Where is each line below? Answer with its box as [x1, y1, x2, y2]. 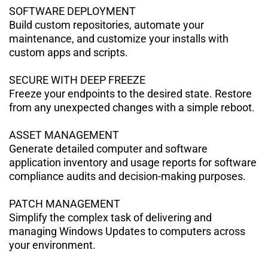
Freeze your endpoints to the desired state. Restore [9, 87, 252, 100]
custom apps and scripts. [9, 45, 128, 59]
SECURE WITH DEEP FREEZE [9, 73, 145, 86]
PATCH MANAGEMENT [9, 197, 120, 210]
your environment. [9, 238, 96, 251]
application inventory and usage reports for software [9, 156, 257, 169]
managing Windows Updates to [9, 224, 160, 237]
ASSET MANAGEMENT [9, 128, 119, 141]
